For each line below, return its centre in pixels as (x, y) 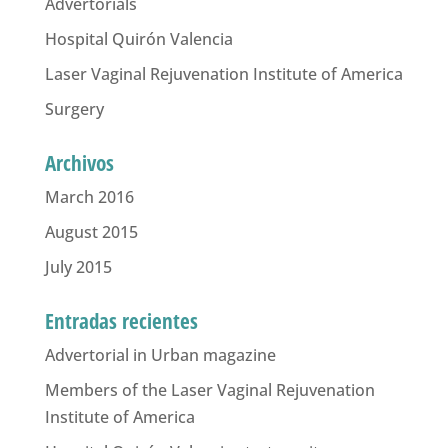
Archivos (79, 163)
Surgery (74, 109)
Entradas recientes (121, 321)
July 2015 (78, 267)
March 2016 (89, 197)
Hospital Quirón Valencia (138, 39)
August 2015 (91, 232)
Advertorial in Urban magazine (160, 355)
